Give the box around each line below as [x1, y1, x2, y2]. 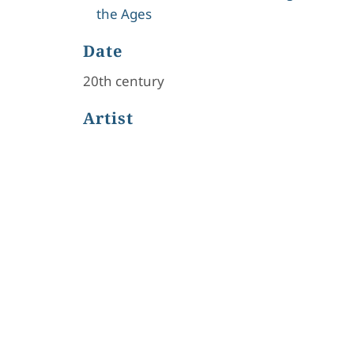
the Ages [96, 5, 152, 23]
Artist [82, 107, 134, 129]
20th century [82, 72, 164, 90]
